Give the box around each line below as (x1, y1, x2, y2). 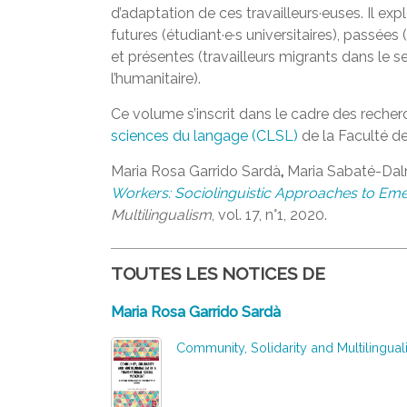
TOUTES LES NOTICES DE (111, 263, 325, 283)
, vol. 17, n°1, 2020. (212, 206, 327, 223)
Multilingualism (111, 206, 212, 223)
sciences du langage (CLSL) (111, 127, 298, 144)
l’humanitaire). (111, 70, 201, 87)
